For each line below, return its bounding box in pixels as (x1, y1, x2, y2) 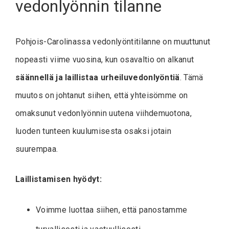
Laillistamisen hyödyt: (15, 174, 102, 184)
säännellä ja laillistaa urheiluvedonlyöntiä (15, 72, 180, 82)
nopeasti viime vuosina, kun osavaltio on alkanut (15, 54, 194, 64)
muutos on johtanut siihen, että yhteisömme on (15, 90, 188, 100)
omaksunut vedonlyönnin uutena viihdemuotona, (15, 108, 192, 118)
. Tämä (179, 72, 203, 82)
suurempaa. (15, 144, 58, 154)
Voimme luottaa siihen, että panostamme (36, 204, 188, 215)
